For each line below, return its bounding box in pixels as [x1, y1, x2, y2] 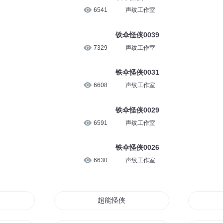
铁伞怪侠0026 [115, 143, 159, 152]
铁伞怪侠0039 [115, 30, 159, 39]
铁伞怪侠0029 [115, 106, 159, 114]
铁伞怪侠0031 [115, 68, 159, 77]
